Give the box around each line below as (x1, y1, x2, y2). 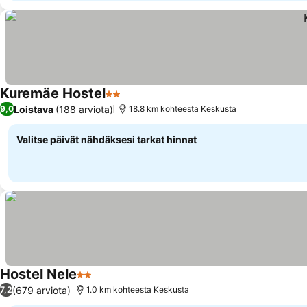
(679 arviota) (12, 284, 71, 296)
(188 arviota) (56, 103, 113, 115)
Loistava (14, 103, 53, 115)
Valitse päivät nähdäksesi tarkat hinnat (16, 134, 197, 145)
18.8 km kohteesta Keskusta (129, 103, 236, 114)
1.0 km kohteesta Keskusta (86, 284, 189, 295)
